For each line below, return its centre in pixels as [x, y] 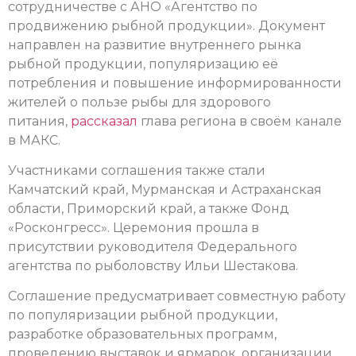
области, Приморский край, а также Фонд [149, 209]
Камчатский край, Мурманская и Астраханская [165, 190]
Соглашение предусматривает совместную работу [177, 296]
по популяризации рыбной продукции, [143, 315]
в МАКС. [34, 140]
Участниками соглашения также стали [137, 171]
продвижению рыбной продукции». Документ [166, 25]
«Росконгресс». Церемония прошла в [133, 228]
